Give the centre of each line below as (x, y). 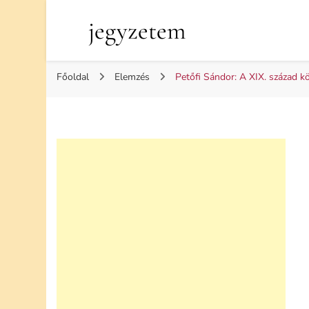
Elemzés (133, 77)
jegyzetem (137, 30)
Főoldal (73, 77)
